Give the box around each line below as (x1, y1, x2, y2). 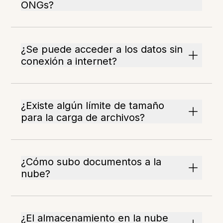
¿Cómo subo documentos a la (21, 156, 162, 168)
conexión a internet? (21, 55, 117, 68)
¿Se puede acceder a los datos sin (21, 43, 183, 56)
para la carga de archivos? (21, 111, 145, 124)
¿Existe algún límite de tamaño (21, 100, 165, 112)
